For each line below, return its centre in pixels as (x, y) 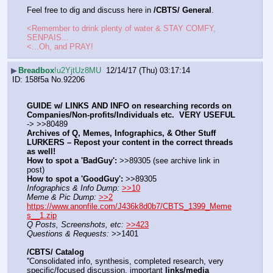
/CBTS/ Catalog (55, 252)
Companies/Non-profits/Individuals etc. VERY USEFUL (131, 115)
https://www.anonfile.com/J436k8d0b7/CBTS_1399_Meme (129, 207)
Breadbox (36, 70)
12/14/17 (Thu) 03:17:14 (148, 70)
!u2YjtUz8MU (78, 70)
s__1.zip (42, 216)
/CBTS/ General (183, 10)
